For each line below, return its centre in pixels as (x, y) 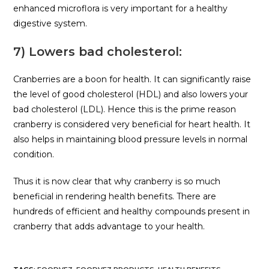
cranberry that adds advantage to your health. (109, 227)
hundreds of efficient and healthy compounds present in (132, 212)
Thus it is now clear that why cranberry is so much (117, 182)
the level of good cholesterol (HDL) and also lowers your (131, 95)
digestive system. (50, 24)
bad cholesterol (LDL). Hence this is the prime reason (125, 110)
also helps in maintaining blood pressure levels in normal (131, 140)
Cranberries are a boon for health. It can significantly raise (132, 80)
